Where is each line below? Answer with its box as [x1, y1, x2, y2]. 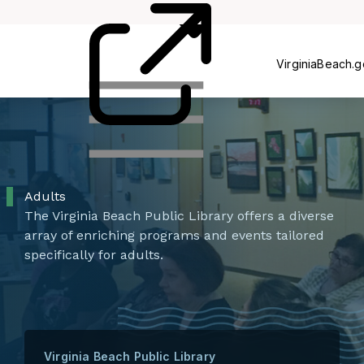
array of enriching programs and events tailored [24, 227, 324, 243]
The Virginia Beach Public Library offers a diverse [24, 208, 334, 223]
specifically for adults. [24, 247, 163, 262]
